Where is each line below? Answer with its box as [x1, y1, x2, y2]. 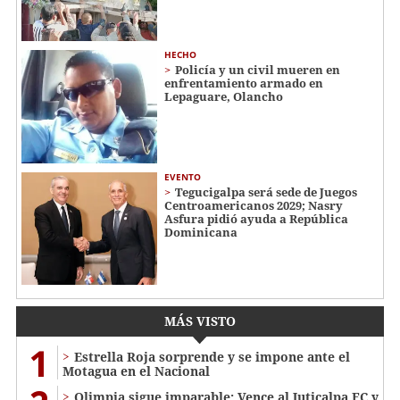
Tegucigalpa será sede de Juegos [175, 183, 357, 200]
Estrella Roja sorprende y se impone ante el [74, 348, 350, 366]
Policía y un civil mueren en [175, 61, 340, 78]
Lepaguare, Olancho [164, 87, 283, 104]
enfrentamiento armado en [164, 74, 323, 91]
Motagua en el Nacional [62, 362, 210, 380]
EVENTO [164, 170, 201, 183]
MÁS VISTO [164, 312, 236, 330]
